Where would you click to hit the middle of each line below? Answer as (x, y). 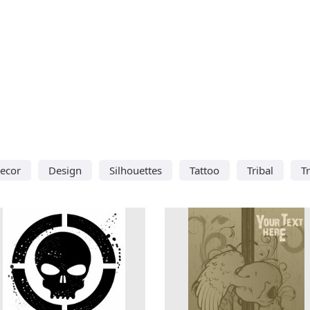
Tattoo (204, 170)
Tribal (260, 170)
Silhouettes (136, 170)
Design (65, 170)
